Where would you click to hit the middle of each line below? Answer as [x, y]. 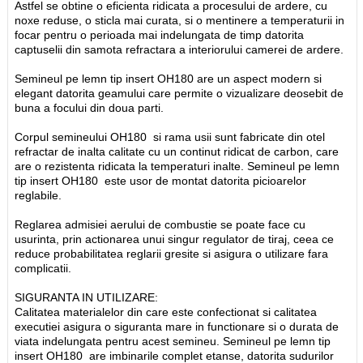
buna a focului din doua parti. [90, 107]
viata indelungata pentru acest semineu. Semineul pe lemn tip [173, 341]
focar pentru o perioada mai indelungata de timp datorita [160, 34]
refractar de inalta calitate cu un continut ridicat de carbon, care [177, 151]
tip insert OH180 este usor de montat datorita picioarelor [161, 180]
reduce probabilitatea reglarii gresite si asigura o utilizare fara [172, 253]
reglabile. [38, 195]
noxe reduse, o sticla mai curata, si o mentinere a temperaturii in [180, 20]
